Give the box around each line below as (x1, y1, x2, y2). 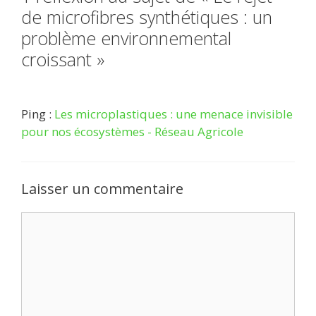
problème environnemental (21, 26, 231, 51)
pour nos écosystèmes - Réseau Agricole (21, 123, 243, 140)
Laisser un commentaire (21, 178, 183, 198)
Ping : (21, 106, 54, 123)
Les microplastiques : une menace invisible (54, 106, 293, 123)
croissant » (21, 47, 104, 72)
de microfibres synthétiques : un (21, 5, 272, 30)
